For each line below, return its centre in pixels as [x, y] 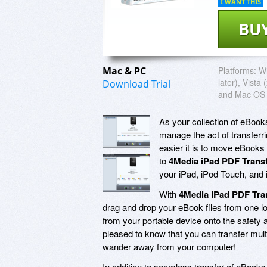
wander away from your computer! [169, 246]
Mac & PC [125, 71]
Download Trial [136, 84]
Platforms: [237, 70]
